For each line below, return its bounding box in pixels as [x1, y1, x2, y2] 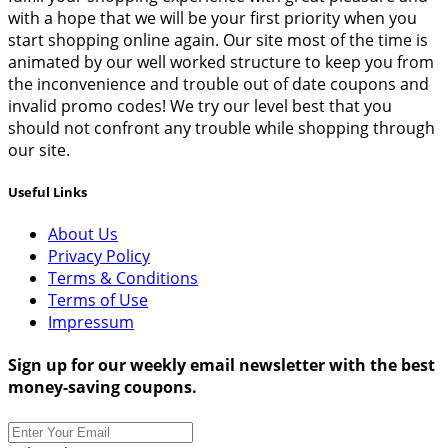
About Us [48, 223, 118, 245]
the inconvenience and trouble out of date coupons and [8, 72, 429, 95]
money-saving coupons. [8, 376, 197, 399]
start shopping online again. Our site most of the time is [8, 28, 428, 51]
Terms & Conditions [48, 267, 198, 289]
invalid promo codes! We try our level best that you [8, 94, 392, 117]
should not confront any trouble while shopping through [8, 116, 435, 139]
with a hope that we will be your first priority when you [8, 6, 417, 29]
